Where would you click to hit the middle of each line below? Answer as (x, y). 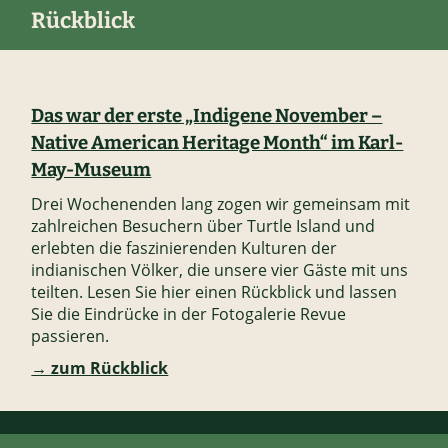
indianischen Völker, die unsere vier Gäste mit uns (220, 270)
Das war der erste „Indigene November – (207, 116)
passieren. (70, 336)
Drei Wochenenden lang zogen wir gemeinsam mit (221, 204)
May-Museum (91, 170)
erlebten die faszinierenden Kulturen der (184, 248)
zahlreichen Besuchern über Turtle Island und (203, 226)
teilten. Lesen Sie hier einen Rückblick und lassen (214, 292)
